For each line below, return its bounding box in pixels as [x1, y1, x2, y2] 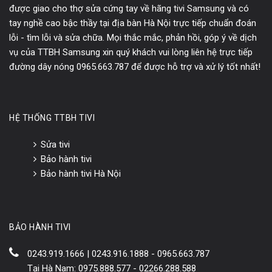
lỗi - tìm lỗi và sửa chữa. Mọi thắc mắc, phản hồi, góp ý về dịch [9, 32, 257, 43]
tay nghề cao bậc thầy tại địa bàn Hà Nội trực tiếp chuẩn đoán [9, 17, 256, 29]
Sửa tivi [41, 138, 70, 150]
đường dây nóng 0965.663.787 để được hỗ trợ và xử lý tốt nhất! [9, 61, 260, 72]
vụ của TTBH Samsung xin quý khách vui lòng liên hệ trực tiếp [9, 46, 253, 58]
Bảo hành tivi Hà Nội [41, 168, 121, 179]
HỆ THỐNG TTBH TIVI [9, 112, 95, 123]
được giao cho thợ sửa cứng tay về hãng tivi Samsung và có [9, 2, 249, 14]
